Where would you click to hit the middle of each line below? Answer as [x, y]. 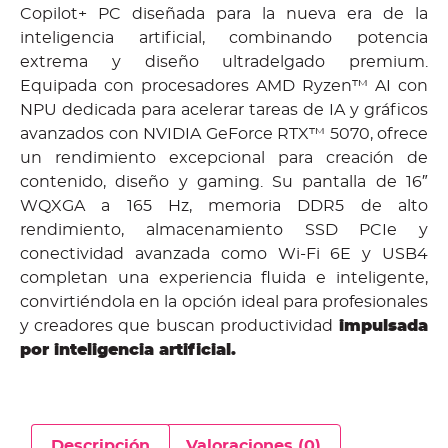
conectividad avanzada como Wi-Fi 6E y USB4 [224, 253]
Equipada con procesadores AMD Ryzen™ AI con [224, 85]
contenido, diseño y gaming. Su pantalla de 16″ [224, 181]
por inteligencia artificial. [128, 349]
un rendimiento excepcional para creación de [224, 157]
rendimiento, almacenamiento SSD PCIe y [224, 229]
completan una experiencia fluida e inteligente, [224, 277]
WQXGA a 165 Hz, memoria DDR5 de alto [224, 205]
